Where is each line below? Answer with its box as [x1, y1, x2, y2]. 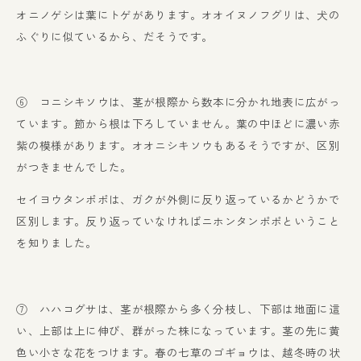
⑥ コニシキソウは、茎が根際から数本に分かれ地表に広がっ [16, 93, 340, 110]
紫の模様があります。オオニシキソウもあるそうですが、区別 [16, 136, 340, 153]
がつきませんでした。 [16, 158, 132, 175]
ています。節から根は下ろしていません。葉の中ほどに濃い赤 [16, 114, 340, 131]
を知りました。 [16, 234, 98, 251]
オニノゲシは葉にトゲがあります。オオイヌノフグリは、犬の [16, 6, 340, 23]
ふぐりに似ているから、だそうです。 [16, 27, 214, 44]
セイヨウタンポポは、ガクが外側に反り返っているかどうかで [16, 191, 340, 208]
